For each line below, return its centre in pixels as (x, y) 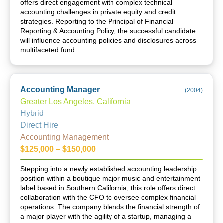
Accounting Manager (60, 89)
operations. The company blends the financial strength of (110, 207)
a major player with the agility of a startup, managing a (106, 216)
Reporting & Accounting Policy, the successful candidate (108, 31)
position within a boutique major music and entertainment (110, 178)
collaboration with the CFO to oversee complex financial (108, 197)
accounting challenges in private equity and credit (98, 12)
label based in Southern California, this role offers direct (108, 188)
